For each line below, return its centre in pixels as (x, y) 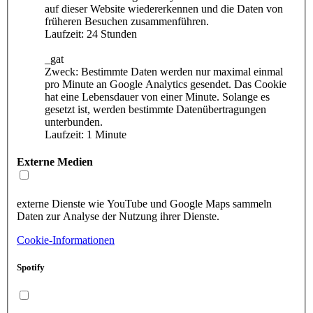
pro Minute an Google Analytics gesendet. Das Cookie (166, 85)
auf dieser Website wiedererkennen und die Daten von (164, 9)
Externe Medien (55, 162)
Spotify (31, 267)
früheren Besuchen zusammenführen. (127, 22)
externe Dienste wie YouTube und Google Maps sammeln (144, 203)
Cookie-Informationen (66, 240)
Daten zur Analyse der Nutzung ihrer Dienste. (118, 216)
